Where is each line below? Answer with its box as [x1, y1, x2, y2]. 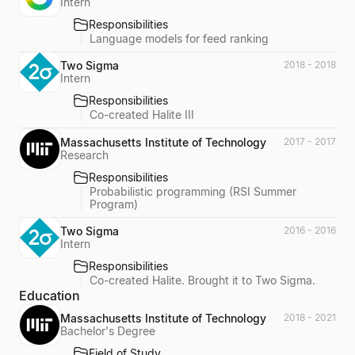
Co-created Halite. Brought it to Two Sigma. [90, 273, 315, 287]
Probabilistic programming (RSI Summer [90, 184, 296, 198]
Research [60, 147, 109, 162]
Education [19, 288, 80, 303]
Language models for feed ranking [90, 31, 269, 45]
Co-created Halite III [90, 108, 194, 121]
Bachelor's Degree [60, 324, 155, 338]
